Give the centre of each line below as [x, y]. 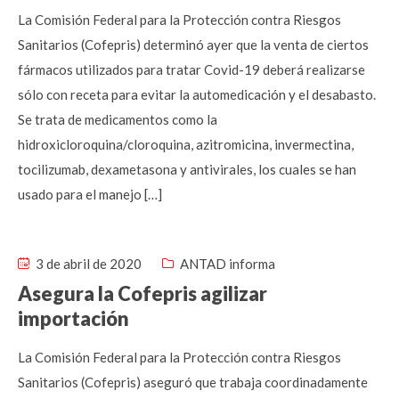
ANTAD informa [228, 264]
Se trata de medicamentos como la [118, 119]
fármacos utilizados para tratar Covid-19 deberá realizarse [191, 69]
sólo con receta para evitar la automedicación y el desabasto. [197, 94]
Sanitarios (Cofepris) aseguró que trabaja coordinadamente [193, 382]
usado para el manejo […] [90, 194]
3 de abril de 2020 [87, 264]
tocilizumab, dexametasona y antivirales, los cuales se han [187, 169]
